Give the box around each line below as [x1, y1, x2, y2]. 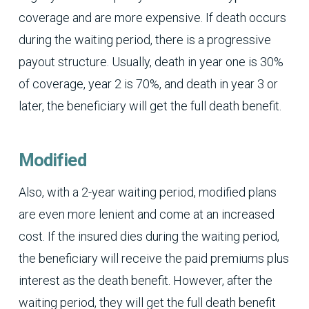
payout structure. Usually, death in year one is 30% [18, 54, 283, 70]
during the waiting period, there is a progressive [18, 32, 271, 48]
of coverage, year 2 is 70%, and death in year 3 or [18, 77, 278, 92]
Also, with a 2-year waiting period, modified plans [18, 185, 277, 200]
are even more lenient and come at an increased [18, 207, 275, 222]
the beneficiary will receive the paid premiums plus [18, 251, 289, 266]
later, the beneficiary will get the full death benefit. [18, 99, 281, 114]
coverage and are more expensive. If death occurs [18, 10, 286, 26]
